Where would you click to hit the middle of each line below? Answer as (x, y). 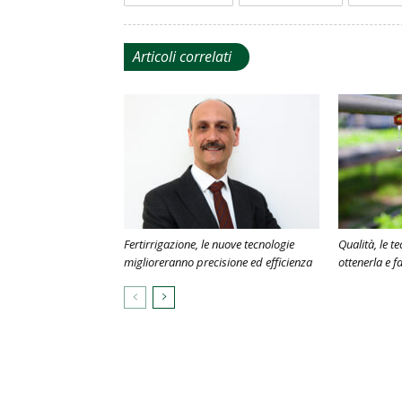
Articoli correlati (182, 56)
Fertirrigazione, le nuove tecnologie (209, 244)
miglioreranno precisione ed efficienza (218, 262)
